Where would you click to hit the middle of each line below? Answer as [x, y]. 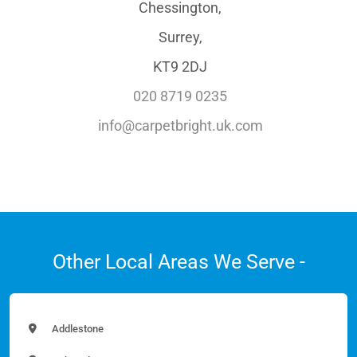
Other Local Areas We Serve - [178, 261]
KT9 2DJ [180, 66]
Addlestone [76, 328]
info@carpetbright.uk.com [180, 125]
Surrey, [180, 37]
